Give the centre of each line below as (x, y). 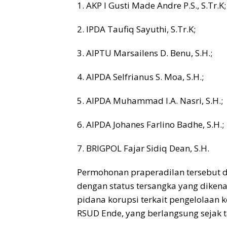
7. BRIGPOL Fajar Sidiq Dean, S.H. (143, 148)
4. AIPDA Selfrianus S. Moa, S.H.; (140, 77)
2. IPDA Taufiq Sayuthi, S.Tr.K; (136, 29)
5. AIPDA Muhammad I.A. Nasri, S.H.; (150, 101)
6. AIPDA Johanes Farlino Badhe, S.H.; (150, 125)
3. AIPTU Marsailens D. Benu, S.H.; (145, 53)
